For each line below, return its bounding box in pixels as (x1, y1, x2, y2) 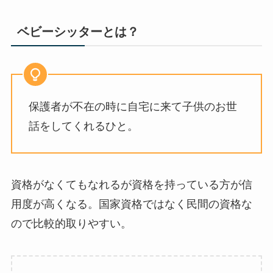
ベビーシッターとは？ (16, 25, 139, 39)
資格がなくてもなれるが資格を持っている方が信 (10, 179, 252, 191)
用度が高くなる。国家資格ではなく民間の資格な (10, 198, 252, 211)
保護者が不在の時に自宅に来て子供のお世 (28, 100, 237, 113)
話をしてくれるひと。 (28, 119, 138, 132)
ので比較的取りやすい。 (10, 218, 132, 230)
